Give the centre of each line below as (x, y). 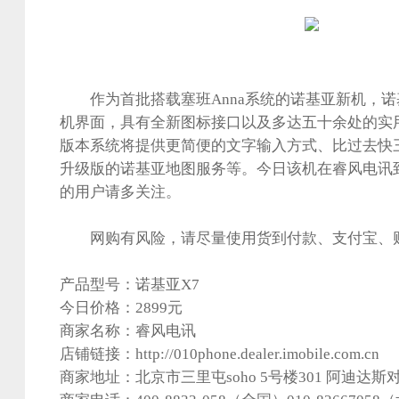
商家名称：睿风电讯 (128, 331)
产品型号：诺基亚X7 (130, 285)
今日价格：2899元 (121, 308)
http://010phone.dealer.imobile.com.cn (257, 354)
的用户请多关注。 (120, 192)
